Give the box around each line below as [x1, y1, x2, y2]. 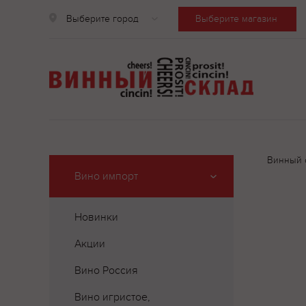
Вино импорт [74, 169, 138, 183]
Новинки [74, 210, 118, 224]
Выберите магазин [195, 13, 277, 25]
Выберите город [66, 13, 139, 25]
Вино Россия [74, 264, 138, 277]
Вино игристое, [74, 290, 150, 304]
